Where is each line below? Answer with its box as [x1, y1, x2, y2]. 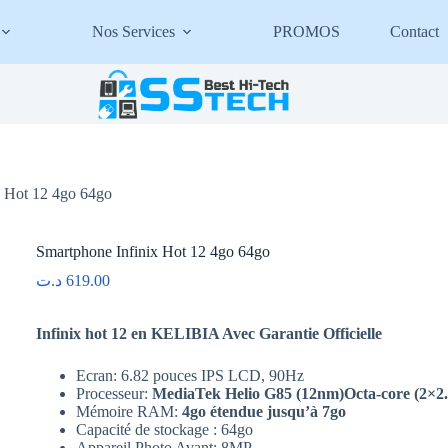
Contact [390, 22, 440, 40]
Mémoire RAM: [76, 402, 183, 420]
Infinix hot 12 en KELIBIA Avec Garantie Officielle [36, 324, 387, 342]
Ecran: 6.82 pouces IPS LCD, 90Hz [76, 366, 305, 384]
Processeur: [76, 384, 153, 402]
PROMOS [273, 22, 341, 40]
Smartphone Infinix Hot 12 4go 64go [36, 242, 271, 260]
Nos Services [92, 22, 176, 40]
